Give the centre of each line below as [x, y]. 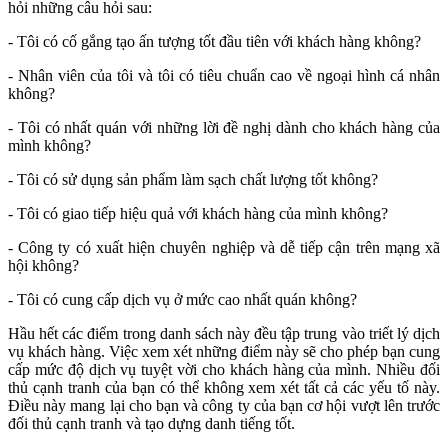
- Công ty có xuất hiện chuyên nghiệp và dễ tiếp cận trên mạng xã [224, 248]
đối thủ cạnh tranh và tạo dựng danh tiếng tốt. [151, 424]
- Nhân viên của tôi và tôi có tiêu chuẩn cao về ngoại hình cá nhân [224, 76]
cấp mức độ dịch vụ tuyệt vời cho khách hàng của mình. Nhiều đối [224, 370]
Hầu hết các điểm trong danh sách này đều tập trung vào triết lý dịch [224, 334]
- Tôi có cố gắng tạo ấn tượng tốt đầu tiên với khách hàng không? [214, 42]
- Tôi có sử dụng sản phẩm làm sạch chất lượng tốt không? [193, 180]
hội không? [43, 266]
